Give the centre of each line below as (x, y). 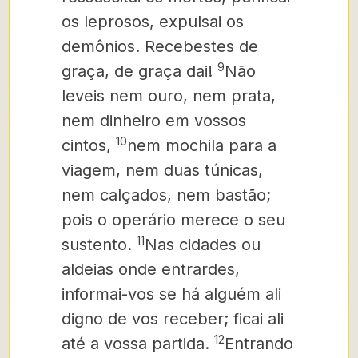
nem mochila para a (202, 145)
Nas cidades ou (203, 245)
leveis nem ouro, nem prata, (169, 96)
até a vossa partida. (138, 344)
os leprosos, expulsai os (153, 22)
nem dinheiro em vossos (154, 121)
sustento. (97, 245)
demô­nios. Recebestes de (160, 46)
